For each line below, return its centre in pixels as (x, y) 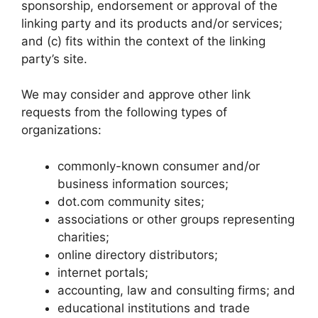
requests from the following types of (124, 112)
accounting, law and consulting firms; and (176, 290)
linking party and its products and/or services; (152, 23)
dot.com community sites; (131, 201)
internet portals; (103, 272)
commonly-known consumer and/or (159, 166)
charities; (83, 237)
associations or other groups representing (176, 219)
